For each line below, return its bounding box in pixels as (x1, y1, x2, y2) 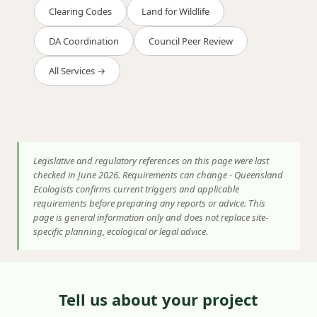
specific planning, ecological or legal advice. (33, 225, 208, 238)
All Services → (49, 64, 105, 77)
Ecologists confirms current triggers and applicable (33, 183, 239, 195)
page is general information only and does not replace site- (33, 211, 268, 224)
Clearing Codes (49, 5, 112, 18)
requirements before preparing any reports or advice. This (33, 197, 265, 209)
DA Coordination (49, 35, 119, 47)
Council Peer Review (149, 35, 233, 47)
